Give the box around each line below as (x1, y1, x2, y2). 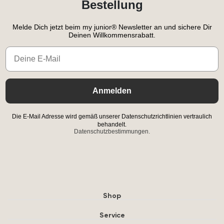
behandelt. (97, 121, 126, 128)
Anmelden (92, 86, 131, 95)
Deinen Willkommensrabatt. (68, 31, 155, 39)
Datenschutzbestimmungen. (74, 128, 150, 135)
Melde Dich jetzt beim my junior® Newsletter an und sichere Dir (12, 23, 212, 31)
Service (99, 210, 125, 220)
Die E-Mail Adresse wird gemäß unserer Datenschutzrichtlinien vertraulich (12, 113, 212, 120)
